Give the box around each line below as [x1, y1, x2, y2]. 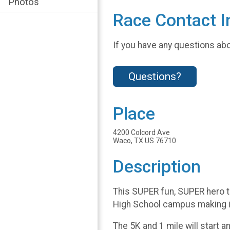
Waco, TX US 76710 [113, 136, 176, 145]
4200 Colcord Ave [113, 128, 170, 137]
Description [113, 156, 201, 177]
